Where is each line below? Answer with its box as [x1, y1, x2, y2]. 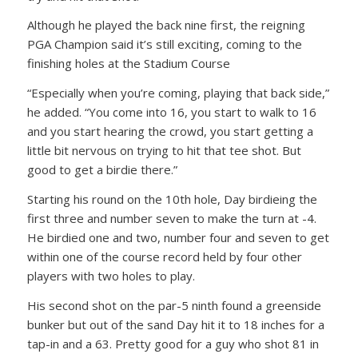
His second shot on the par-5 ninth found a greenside [26, 296, 321, 313]
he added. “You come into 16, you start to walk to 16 [26, 104, 316, 121]
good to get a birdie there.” [26, 161, 177, 178]
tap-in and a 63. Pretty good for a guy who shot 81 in [26, 335, 319, 352]
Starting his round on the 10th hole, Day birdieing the [26, 190, 317, 207]
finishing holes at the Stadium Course [26, 55, 230, 72]
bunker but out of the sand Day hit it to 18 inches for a [26, 316, 324, 332]
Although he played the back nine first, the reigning [26, 17, 305, 34]
